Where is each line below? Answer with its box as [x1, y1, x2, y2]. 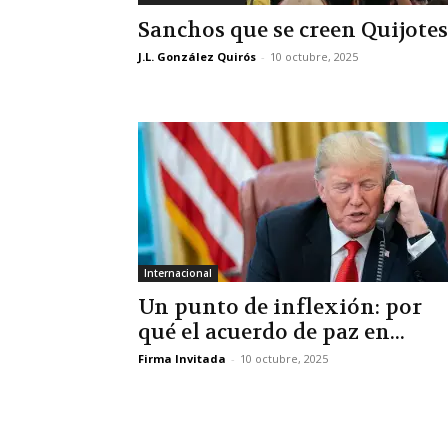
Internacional [144, 266, 212, 280]
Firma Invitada [138, 351, 226, 366]
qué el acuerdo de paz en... [138, 319, 405, 346]
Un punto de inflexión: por [138, 294, 422, 321]
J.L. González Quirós [138, 49, 256, 64]
